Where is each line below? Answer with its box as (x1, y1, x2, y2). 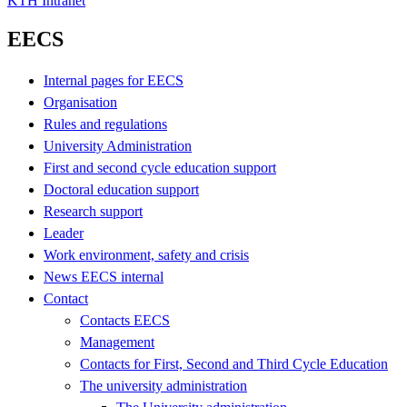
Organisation (44, 94, 117, 110)
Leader (44, 224, 84, 241)
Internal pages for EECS (44, 72, 184, 88)
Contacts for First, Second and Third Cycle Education (80, 355, 388, 372)
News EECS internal (44, 268, 164, 284)
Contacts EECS (80, 312, 170, 328)
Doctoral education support (44, 181, 199, 197)
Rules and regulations (44, 115, 167, 132)
